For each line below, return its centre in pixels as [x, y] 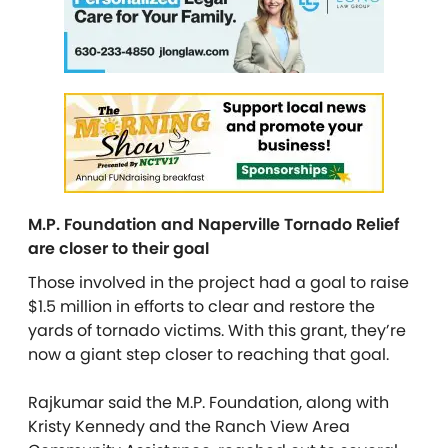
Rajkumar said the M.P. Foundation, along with [208, 402]
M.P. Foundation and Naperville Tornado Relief [214, 224]
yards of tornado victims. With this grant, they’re [217, 330]
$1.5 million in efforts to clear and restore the [201, 306]
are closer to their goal [118, 248]
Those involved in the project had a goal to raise [218, 282]
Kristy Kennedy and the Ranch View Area [189, 426]
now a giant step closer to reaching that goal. [208, 354]
